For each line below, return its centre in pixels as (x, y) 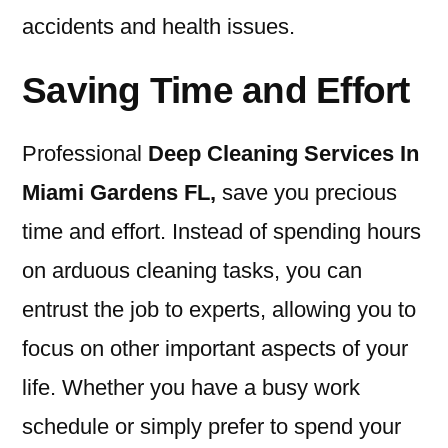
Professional (85, 154)
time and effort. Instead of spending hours (221, 232)
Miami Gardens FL (116, 193)
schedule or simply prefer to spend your (211, 427)
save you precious (306, 193)
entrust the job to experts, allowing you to (219, 310)
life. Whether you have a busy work (191, 388)
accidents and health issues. (158, 27)
